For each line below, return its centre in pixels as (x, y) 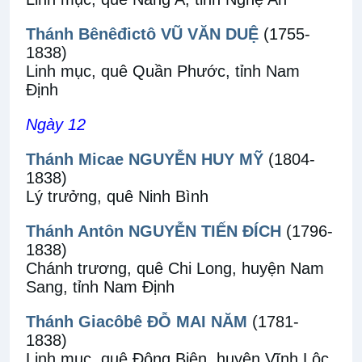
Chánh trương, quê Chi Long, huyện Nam (175, 268)
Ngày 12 (56, 124)
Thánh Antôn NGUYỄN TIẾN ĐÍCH (154, 231)
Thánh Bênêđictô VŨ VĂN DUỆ (142, 34)
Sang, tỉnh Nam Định (100, 287)
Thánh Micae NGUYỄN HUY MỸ (145, 159)
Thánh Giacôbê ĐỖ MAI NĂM (137, 322)
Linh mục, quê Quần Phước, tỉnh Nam (163, 71)
